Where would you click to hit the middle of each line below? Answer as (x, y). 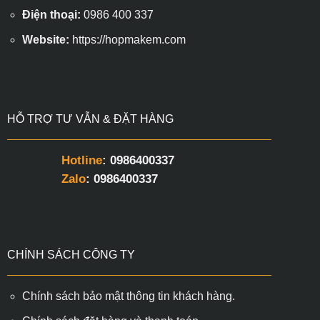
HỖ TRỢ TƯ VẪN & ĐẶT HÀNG (90, 119)
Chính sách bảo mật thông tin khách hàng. (128, 296)
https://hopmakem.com (129, 39)
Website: (45, 39)
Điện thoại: (51, 15)
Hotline (81, 161)
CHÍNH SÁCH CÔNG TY (71, 255)
